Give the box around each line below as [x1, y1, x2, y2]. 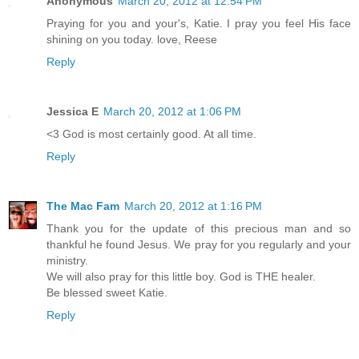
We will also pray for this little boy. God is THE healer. [46, 270, 316, 284]
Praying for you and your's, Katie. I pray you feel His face [46, 17, 351, 30]
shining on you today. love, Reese [46, 33, 217, 46]
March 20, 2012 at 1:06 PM [103, 105, 241, 119]
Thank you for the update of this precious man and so [46, 222, 351, 236]
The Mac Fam [46, 200, 119, 213]
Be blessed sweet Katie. [46, 286, 167, 300]
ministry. [46, 254, 88, 268]
